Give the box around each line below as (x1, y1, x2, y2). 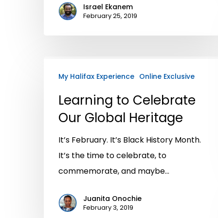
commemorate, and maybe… (58, 165, 169, 177)
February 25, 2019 (83, 11, 137, 20)
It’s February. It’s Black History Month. (58, 134, 201, 145)
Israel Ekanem (83, 1, 133, 12)
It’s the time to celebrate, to (58, 149, 166, 161)
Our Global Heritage (58, 109, 183, 127)
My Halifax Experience (58, 71, 134, 81)
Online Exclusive (139, 71, 195, 81)
